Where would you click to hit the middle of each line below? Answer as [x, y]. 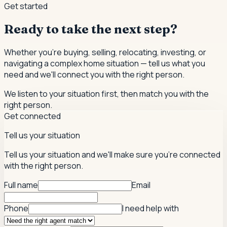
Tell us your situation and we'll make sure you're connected [112, 154]
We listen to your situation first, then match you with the [106, 93]
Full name [21, 185]
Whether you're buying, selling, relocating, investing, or [105, 52]
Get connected [32, 116]
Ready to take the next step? [91, 29]
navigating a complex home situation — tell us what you [105, 63]
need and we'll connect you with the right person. [94, 74]
